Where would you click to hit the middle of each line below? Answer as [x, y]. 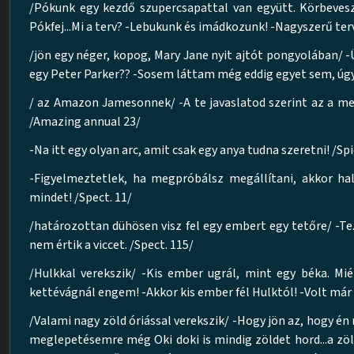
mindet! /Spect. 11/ [81, 198]
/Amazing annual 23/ [85, 122]
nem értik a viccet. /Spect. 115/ [111, 245]
